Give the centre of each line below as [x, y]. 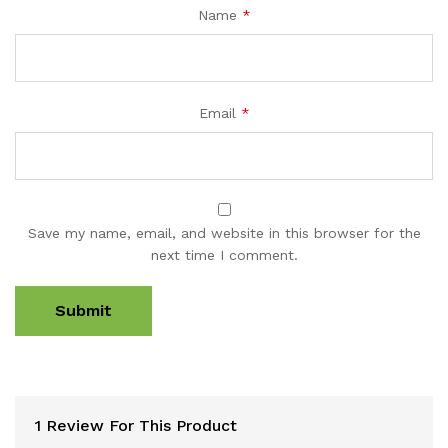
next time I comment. [224, 255]
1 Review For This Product [136, 426]
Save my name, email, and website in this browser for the [224, 233]
